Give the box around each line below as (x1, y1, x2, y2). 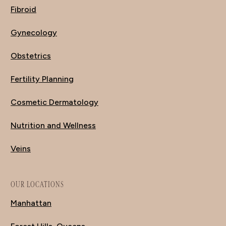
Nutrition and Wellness (11, 120, 96, 130)
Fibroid (11, 4, 36, 14)
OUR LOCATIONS (11, 180, 64, 189)
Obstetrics (11, 50, 51, 61)
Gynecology (11, 27, 57, 37)
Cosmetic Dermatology (11, 97, 98, 107)
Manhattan (11, 198, 51, 208)
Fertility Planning (11, 74, 74, 84)
